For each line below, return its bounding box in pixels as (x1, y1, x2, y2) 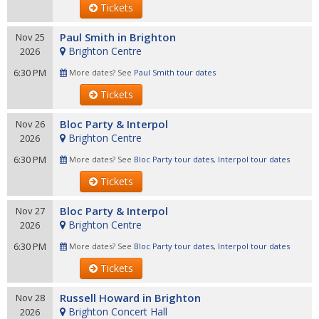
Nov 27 (15, 204, 45, 217)
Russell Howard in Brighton (60, 291, 201, 305)
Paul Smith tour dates (134, 67, 216, 78)
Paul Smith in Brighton (60, 30, 176, 44)
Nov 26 (15, 117, 45, 130)
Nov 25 (15, 31, 45, 43)
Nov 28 (15, 291, 45, 304)
